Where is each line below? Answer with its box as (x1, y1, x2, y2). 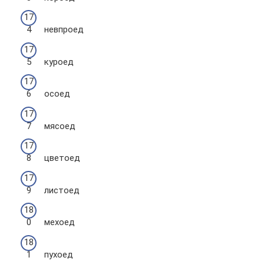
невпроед (44, 24, 84, 35)
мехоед (44, 217, 75, 227)
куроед (44, 56, 74, 67)
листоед (44, 184, 80, 196)
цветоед (44, 153, 80, 163)
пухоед (44, 249, 73, 260)
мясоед (44, 120, 75, 131)
